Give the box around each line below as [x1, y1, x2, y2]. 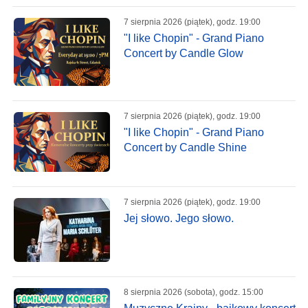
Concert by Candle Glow [124, 47, 243, 60]
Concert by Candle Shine [124, 142, 247, 154]
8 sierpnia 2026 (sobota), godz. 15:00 [124, 287, 263, 298]
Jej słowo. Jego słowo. [124, 212, 234, 225]
